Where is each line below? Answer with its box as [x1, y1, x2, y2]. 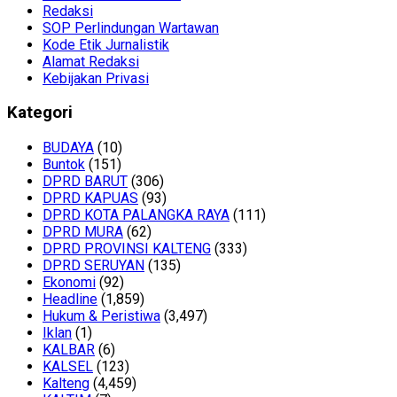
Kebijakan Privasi [43, 69, 149, 87]
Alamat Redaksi [43, 52, 139, 70]
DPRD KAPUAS [43, 190, 138, 207]
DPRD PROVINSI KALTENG [43, 240, 211, 258]
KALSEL [43, 358, 93, 376]
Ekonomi [43, 274, 96, 292]
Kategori [7, 103, 73, 123]
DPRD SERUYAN [43, 257, 144, 275]
